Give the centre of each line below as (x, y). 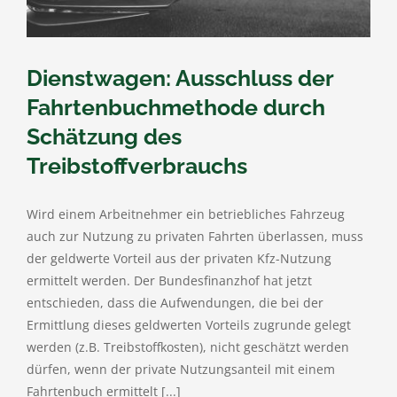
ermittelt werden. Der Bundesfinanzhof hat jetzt (169, 281)
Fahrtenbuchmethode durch (176, 108)
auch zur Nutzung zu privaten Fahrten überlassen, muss (195, 237)
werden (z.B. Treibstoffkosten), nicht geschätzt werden (188, 347)
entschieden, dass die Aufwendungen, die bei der (175, 303)
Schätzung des (104, 137)
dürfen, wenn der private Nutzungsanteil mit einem (181, 370)
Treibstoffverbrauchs (137, 166)
